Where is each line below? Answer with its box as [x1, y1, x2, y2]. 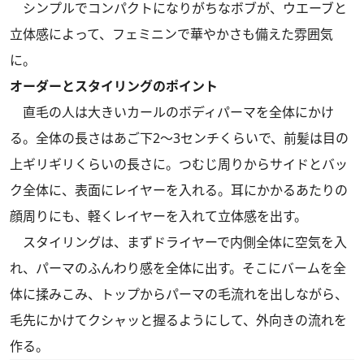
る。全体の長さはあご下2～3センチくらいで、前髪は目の [10, 129, 349, 148]
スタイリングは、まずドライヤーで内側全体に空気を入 [10, 233, 347, 252]
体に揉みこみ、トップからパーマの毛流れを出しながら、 [10, 285, 348, 304]
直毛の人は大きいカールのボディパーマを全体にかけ [10, 103, 334, 122]
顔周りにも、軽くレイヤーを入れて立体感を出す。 [10, 207, 307, 226]
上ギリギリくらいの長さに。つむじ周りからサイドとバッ [10, 155, 348, 174]
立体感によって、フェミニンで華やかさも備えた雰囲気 [10, 25, 333, 44]
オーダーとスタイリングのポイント [10, 77, 218, 96]
